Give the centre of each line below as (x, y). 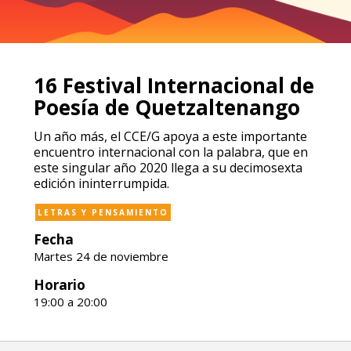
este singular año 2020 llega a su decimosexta (168, 168)
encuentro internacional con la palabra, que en (170, 152)
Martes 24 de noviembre (101, 256)
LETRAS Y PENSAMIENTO (103, 212)
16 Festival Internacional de (174, 85)
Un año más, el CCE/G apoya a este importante (170, 136)
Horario (59, 285)
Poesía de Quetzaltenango (166, 107)
